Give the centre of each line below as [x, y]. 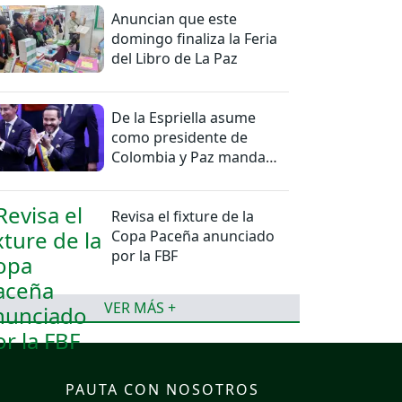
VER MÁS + [140, 308]
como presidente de [180, 138]
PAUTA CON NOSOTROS [162, 390]
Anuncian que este [175, 19]
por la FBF [145, 256]
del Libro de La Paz [175, 59]
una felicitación [163, 177]
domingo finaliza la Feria [195, 39]
